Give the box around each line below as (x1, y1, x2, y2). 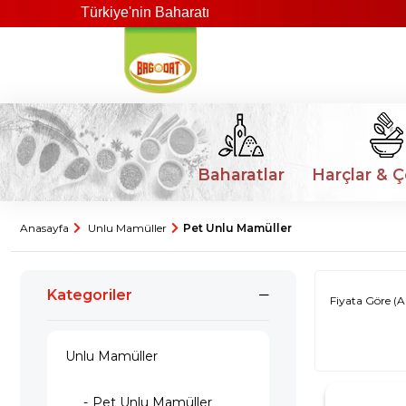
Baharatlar (198, 165, 285, 184)
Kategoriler (47, 286, 132, 304)
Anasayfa (20, 221, 69, 235)
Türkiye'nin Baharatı (23, 5, 210, 20)
